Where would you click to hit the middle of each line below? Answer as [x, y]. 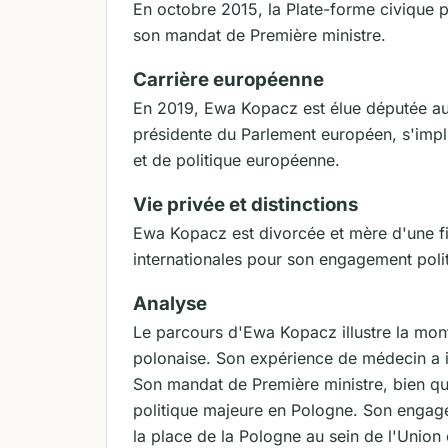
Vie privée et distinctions [245, 204]
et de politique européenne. [236, 160]
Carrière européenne [228, 79]
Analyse [170, 303]
